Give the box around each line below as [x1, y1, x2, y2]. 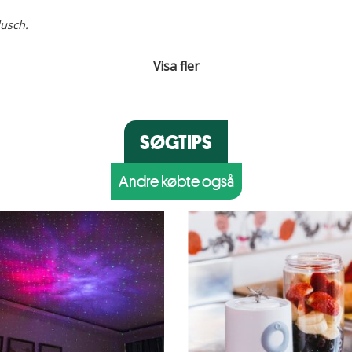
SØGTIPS [140, 128, 212, 155]
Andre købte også [118, 170, 234, 192]
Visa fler [152, 57, 200, 75]
